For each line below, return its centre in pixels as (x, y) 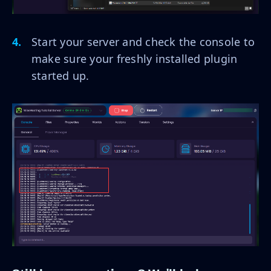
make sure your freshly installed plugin (135, 59)
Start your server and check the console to (143, 42)
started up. (60, 76)
